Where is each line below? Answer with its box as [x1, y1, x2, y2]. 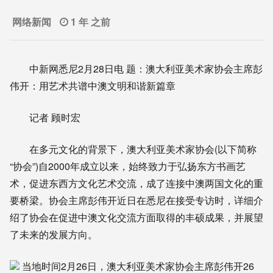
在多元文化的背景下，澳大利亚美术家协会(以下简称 [10, 141, 257, 156]
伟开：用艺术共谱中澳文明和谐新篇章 [10, 78, 175, 93]
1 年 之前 [71, 14, 110, 29]
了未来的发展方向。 [10, 227, 97, 241]
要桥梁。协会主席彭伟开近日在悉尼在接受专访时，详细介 [10, 193, 263, 207]
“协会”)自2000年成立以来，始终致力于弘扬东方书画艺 [10, 158, 246, 173]
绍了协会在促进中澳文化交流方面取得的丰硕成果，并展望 [10, 210, 263, 224]
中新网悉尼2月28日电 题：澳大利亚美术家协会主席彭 [10, 61, 263, 76]
